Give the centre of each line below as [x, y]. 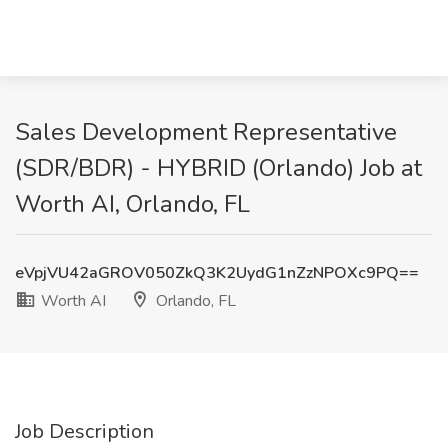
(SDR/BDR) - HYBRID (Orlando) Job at [218, 168]
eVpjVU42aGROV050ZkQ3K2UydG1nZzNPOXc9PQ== [217, 273]
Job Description [84, 431]
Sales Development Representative [206, 132]
